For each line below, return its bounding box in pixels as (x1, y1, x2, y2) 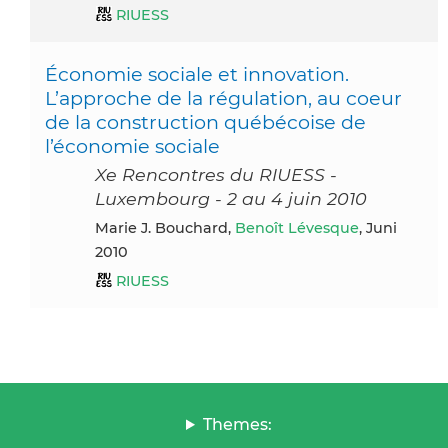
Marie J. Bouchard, (109, 218, 235, 237)
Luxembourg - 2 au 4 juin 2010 (95, 187, 367, 209)
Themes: (202, 414, 272, 434)
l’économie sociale (45, 133, 220, 158)
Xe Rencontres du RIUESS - (95, 163, 337, 185)
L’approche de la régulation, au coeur (45, 85, 402, 110)
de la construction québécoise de (45, 109, 366, 134)
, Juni (359, 218, 397, 237)
